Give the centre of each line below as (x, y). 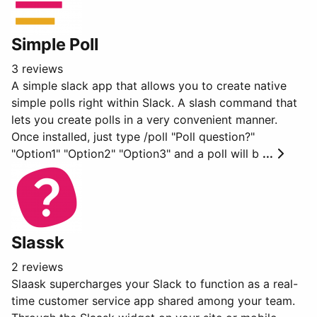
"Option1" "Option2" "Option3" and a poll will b (137, 154)
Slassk (38, 242)
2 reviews (37, 267)
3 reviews (37, 69)
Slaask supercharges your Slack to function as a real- (155, 284)
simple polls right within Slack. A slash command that (154, 103)
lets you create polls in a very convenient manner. (144, 120)
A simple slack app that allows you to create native (149, 86)
